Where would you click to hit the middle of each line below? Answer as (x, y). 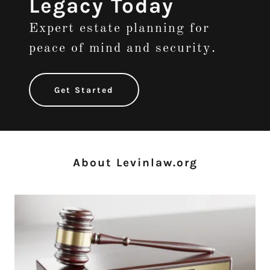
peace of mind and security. (123, 49)
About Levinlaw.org (135, 163)
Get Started (84, 90)
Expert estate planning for (119, 29)
